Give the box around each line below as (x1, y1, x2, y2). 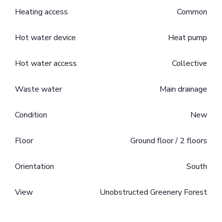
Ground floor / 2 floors (130, 135, 207, 147)
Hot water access (15, 58, 77, 69)
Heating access (15, 6, 68, 18)
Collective (172, 58, 207, 69)
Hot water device (15, 32, 76, 44)
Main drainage (160, 84, 207, 95)
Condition (15, 110, 47, 121)
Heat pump (168, 32, 207, 44)
